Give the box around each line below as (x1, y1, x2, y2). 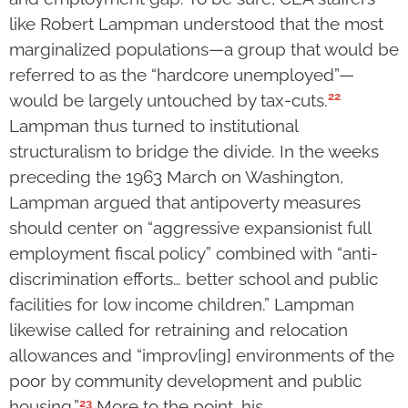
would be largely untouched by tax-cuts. (9, 90, 328, 111)
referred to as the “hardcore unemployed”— (9, 64, 354, 85)
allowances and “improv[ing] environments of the (9, 345, 394, 366)
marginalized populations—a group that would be (9, 38, 399, 59)
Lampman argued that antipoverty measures (9, 192, 361, 213)
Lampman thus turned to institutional (9, 116, 298, 137)
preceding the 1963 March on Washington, (9, 167, 343, 188)
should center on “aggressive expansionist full (9, 218, 371, 239)
